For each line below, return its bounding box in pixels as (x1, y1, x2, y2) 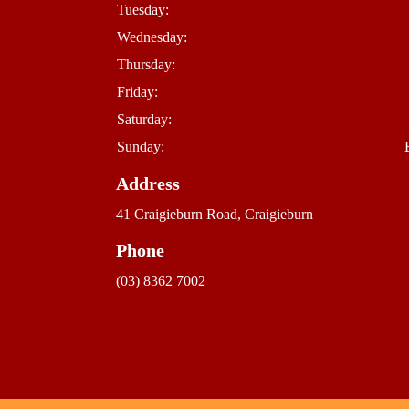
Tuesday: (117, 2, 169, 17)
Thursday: (117, 57, 175, 72)
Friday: (117, 84, 158, 100)
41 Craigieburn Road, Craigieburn (116, 206, 313, 222)
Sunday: (117, 139, 164, 154)
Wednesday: (117, 29, 187, 45)
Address (116, 173, 180, 194)
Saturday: (117, 111, 172, 127)
